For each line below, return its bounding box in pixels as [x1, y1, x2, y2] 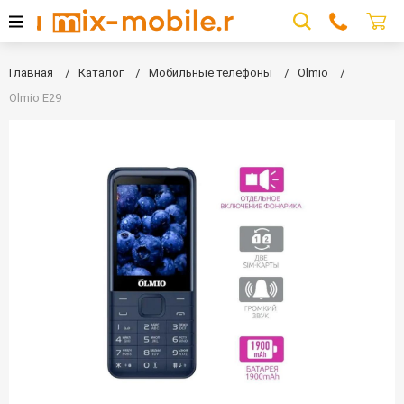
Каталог [78, 66, 124, 80]
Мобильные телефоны [149, 66, 272, 80]
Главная [9, 66, 53, 80]
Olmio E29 [9, 91, 61, 106]
